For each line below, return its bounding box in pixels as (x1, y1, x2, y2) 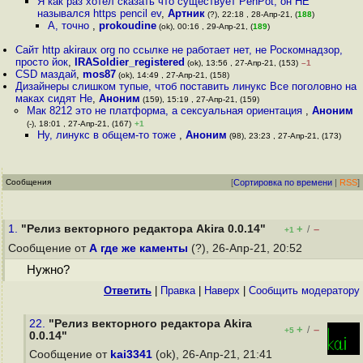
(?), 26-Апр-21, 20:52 (188, 242, 305, 254)
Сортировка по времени (233, 177, 332, 187)
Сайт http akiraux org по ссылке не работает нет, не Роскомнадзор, (15, 44, 344, 56)
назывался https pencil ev (36, 7, 161, 19)
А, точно (48, 19, 93, 32)
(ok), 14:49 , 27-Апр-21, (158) (116, 70, 230, 79)
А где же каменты (89, 242, 188, 254)
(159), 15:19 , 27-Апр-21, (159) (140, 95, 260, 104)
